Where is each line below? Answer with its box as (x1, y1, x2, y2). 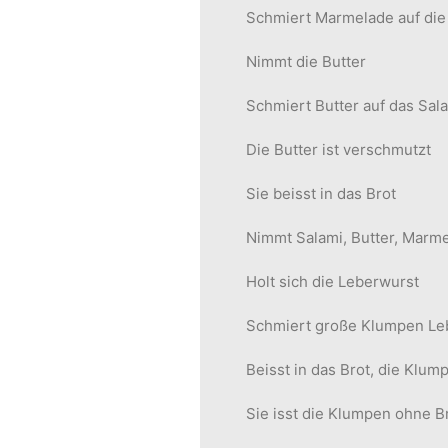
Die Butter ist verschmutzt (246, 140, 431, 159)
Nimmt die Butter (246, 52, 366, 71)
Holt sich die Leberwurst (246, 272, 419, 291)
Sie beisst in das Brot (246, 184, 396, 203)
